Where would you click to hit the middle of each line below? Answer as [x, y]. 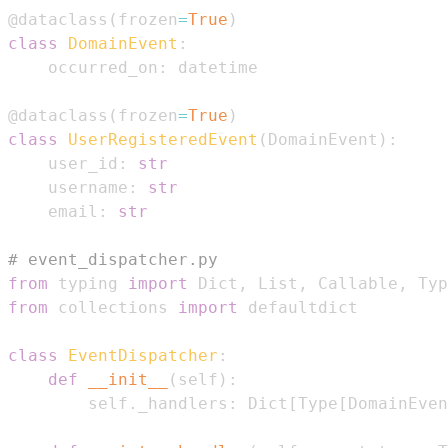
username [68, 187]
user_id [63, 163]
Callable [353, 283]
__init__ [128, 379]
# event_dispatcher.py [113, 259]
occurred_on [83, 67]
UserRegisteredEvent [163, 139]
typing [88, 283]
